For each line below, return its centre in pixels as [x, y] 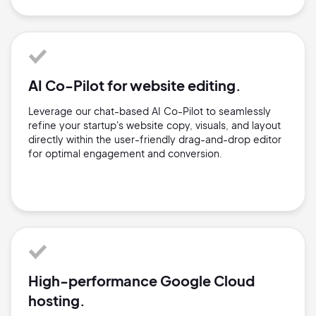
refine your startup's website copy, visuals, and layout [154, 125]
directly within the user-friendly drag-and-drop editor [155, 139]
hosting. [57, 300]
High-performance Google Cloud [141, 281]
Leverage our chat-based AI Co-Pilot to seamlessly [150, 111]
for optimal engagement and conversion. [125, 153]
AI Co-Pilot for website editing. [135, 85]
